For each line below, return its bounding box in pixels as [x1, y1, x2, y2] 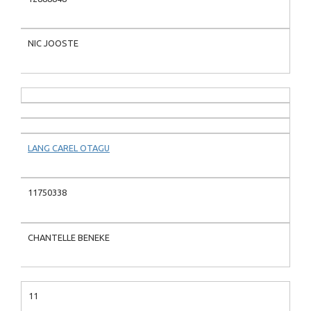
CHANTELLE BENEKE [28, 232, 110, 242]
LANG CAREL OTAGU [28, 142, 110, 153]
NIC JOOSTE [28, 38, 78, 49]
